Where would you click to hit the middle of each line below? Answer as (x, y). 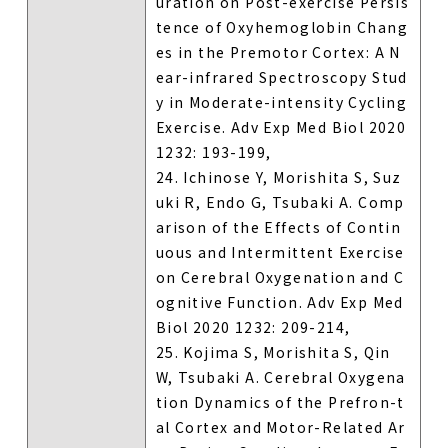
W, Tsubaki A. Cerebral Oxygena (280, 376)
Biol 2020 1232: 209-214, (253, 326)
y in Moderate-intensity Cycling (281, 101)
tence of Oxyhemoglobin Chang (282, 26)
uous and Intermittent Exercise (280, 251)
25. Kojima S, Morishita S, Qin (273, 351)
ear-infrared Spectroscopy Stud (281, 76)
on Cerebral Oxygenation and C (280, 276)
